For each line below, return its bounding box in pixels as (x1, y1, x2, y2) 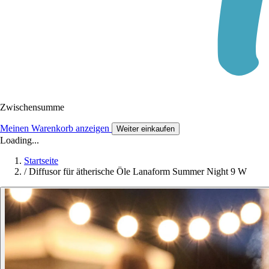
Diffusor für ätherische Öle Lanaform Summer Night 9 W (29, 166, 247, 177)
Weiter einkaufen (116, 124, 175, 133)
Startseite (24, 155, 58, 166)
